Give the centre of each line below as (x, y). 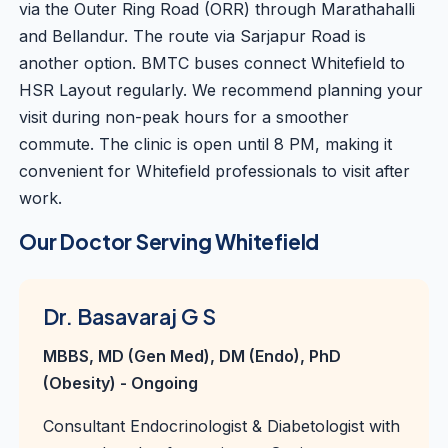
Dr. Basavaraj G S (130, 316)
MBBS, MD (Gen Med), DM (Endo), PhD (192, 356)
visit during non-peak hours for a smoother (184, 117)
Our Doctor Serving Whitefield (169, 241)
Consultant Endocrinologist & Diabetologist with (222, 426)
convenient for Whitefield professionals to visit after (215, 171)
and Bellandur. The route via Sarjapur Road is (193, 36)
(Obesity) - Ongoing (121, 383)
